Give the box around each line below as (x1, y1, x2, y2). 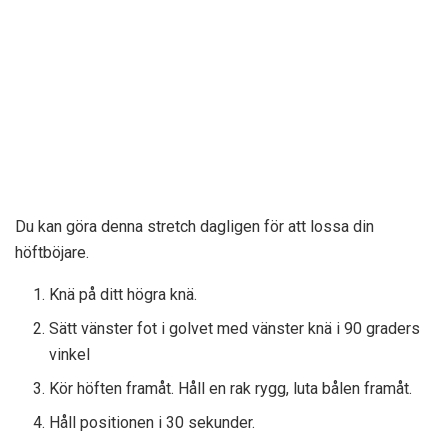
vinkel (49, 344, 91, 364)
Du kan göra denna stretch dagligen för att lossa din (15, 216, 374, 236)
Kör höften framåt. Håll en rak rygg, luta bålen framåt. (49, 378, 413, 398)
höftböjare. (15, 242, 89, 262)
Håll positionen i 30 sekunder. (49, 412, 256, 432)
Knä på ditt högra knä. (49, 284, 198, 304)
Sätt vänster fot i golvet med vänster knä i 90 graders (49, 318, 421, 338)
